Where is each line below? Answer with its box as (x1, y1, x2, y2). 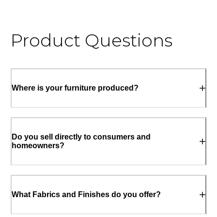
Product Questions (11, 30, 173, 51)
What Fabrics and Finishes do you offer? (12, 190, 161, 199)
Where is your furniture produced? (12, 84, 139, 93)
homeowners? (12, 141, 65, 150)
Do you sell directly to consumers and (12, 132, 151, 141)
